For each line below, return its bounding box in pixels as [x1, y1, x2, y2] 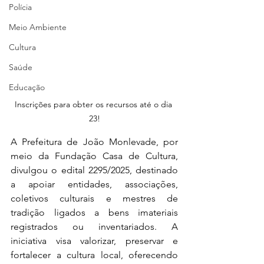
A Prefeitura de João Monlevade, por [11, 136, 178, 147]
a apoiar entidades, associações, [11, 178, 178, 190]
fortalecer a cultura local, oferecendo [11, 249, 178, 260]
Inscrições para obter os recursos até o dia [14, 98, 174, 110]
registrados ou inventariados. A [11, 220, 178, 232]
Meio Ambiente [9, 22, 67, 32]
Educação [9, 82, 45, 93]
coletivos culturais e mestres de [11, 192, 178, 204]
